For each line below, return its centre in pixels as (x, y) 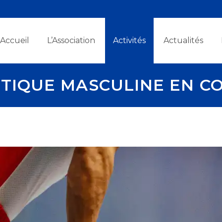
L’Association (71, 40)
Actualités (183, 40)
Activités (129, 40)
